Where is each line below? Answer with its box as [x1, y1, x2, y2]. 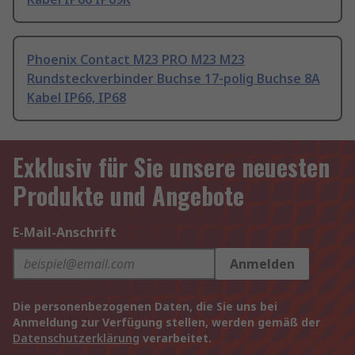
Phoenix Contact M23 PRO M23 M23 [27, 51, 245, 69]
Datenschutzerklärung [13, 330, 139, 346]
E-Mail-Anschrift [13, 223, 116, 242]
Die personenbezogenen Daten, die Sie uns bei [13, 299, 277, 315]
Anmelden [230, 255, 295, 273]
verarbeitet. [139, 330, 212, 346]
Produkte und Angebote [13, 177, 244, 214]
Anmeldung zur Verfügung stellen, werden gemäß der [13, 315, 320, 330]
